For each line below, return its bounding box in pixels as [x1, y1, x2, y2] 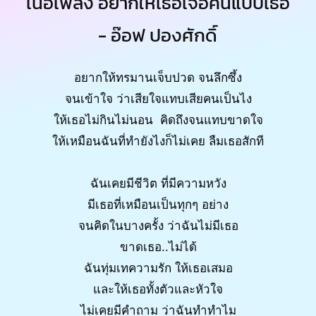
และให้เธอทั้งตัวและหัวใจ [93, 282, 223, 296]
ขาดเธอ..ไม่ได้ [119, 240, 197, 254]
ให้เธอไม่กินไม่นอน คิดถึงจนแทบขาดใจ [53, 113, 263, 127]
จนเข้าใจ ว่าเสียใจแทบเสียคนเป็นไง [64, 92, 252, 106]
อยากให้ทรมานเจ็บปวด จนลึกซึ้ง [74, 71, 242, 85]
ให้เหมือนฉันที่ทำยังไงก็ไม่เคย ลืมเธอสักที [52, 134, 264, 148]
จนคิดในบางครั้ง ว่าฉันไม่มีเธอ [78, 219, 238, 233]
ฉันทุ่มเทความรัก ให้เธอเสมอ [83, 261, 233, 275]
